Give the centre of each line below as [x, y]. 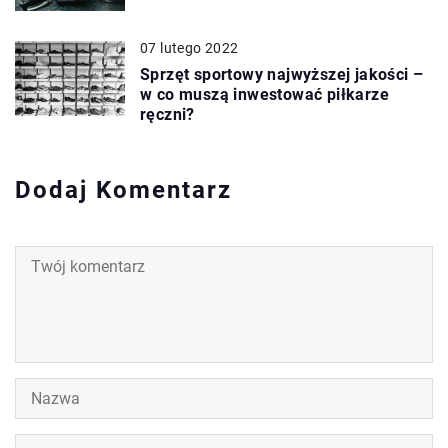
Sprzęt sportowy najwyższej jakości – [282, 74]
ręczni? [167, 114]
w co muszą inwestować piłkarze [264, 94]
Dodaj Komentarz [123, 189]
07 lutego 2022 [189, 47]
